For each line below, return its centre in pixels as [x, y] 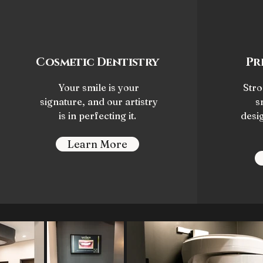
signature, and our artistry [99, 102]
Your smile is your [99, 87]
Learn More [97, 144]
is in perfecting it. [99, 116]
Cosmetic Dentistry [97, 62]
